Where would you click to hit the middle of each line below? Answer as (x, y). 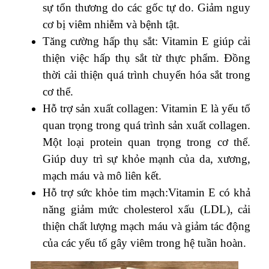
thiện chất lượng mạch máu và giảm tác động (147, 226)
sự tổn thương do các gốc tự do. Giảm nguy (147, 8)
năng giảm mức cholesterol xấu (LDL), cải (147, 209)
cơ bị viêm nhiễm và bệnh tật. (111, 24)
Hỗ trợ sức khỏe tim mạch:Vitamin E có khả (147, 192)
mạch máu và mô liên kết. (102, 176)
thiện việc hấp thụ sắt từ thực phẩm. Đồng (147, 58)
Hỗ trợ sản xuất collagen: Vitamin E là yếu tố (147, 108)
